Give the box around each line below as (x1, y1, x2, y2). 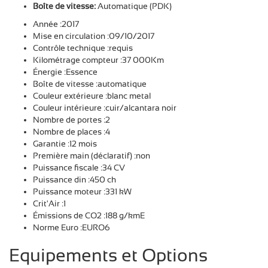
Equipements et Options (9, 245, 208, 265)
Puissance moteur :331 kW (33, 186, 132, 196)
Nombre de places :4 (33, 126, 110, 136)
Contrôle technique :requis (33, 42, 133, 53)
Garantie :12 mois (33, 138, 97, 148)
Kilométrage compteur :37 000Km (33, 54, 164, 65)
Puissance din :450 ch (33, 174, 116, 184)
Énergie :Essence (33, 66, 98, 77)
